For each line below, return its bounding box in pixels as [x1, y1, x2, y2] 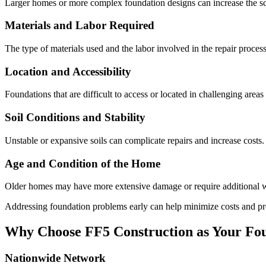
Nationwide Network [5, 252, 106, 265]
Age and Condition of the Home [5, 157, 160, 170]
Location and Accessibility [5, 65, 131, 78]
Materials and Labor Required [5, 19, 154, 32]
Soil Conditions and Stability [5, 111, 145, 124]
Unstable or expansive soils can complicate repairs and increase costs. [5, 135, 264, 145]
